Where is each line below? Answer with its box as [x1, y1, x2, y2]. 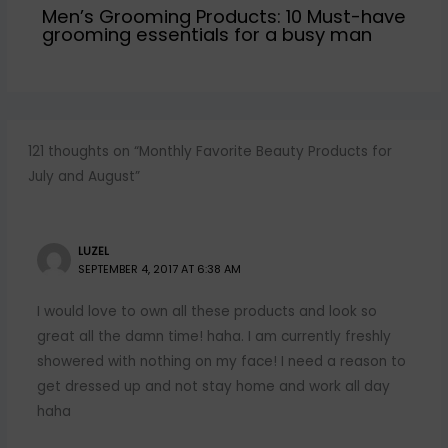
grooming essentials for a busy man [41, 22, 372, 48]
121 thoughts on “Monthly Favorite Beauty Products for [27, 142, 392, 162]
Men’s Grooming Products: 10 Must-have [41, 4, 406, 30]
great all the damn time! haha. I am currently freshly [36, 327, 391, 347]
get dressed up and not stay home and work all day [36, 377, 390, 397]
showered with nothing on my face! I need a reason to [36, 352, 406, 372]
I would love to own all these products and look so [36, 302, 377, 322]
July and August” [27, 167, 140, 187]
